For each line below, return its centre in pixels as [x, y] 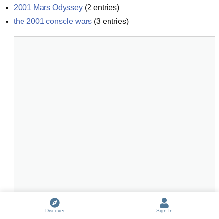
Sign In [164, 210]
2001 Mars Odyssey [48, 8]
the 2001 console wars [53, 21]
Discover [55, 210]
